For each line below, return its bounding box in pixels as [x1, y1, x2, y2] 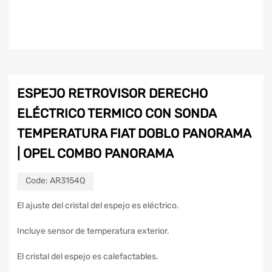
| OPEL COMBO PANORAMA [17, 146, 174, 161]
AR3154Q [50, 175, 85, 186]
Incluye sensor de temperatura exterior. [17, 226, 169, 237]
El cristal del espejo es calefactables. [17, 251, 158, 262]
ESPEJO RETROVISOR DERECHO [17, 86, 208, 101]
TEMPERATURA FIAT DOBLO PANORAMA [17, 126, 251, 141]
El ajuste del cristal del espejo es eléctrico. [17, 200, 179, 211]
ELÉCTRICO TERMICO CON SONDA [17, 106, 216, 121]
